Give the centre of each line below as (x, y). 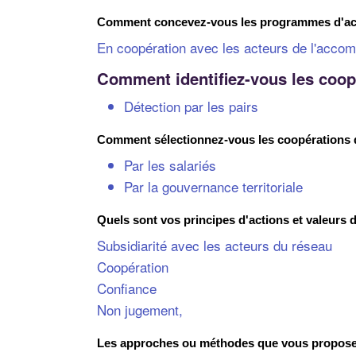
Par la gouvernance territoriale (213, 186)
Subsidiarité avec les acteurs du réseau (215, 245)
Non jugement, (140, 309)
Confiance (127, 288)
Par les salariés (170, 164)
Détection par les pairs (191, 106)
